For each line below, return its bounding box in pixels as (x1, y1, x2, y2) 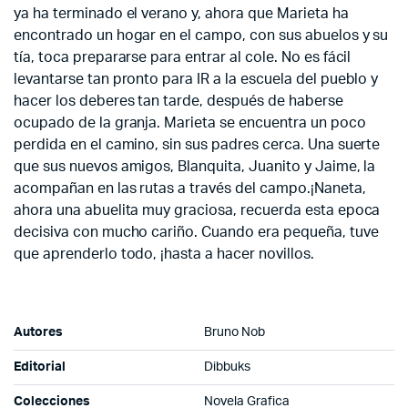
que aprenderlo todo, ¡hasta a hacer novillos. (14, 247, 314, 262)
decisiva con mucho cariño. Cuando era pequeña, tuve (14, 225, 379, 240)
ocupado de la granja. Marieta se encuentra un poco (14, 116, 366, 131)
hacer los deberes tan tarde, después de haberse (14, 94, 343, 109)
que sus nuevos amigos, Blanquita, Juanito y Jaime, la (14, 159, 376, 175)
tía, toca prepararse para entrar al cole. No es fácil (14, 50, 352, 66)
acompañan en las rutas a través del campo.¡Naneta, (14, 181, 366, 197)
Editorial (14, 361, 66, 374)
